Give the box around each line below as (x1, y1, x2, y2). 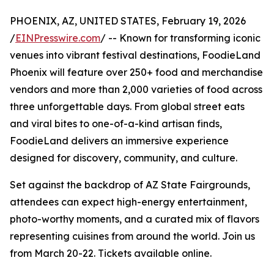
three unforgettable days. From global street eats (10, 100, 245, 113)
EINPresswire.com (15, 32, 100, 45)
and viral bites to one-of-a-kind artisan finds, (10, 117, 222, 130)
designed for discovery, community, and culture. (10, 152, 237, 165)
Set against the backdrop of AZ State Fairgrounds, (10, 179, 250, 191)
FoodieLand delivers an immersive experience (10, 135, 229, 147)
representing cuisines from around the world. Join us (10, 230, 255, 243)
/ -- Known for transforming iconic (100, 32, 261, 45)
